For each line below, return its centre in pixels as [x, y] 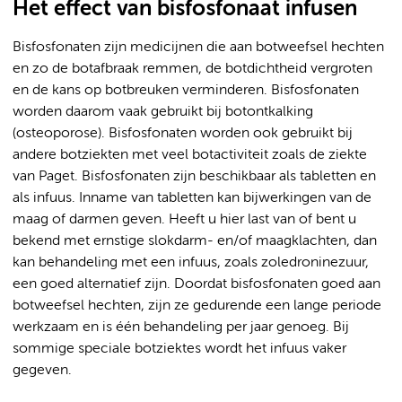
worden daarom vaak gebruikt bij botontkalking [163, 112]
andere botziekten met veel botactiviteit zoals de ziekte [190, 155]
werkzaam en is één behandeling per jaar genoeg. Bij [181, 328]
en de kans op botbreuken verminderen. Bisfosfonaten [186, 91]
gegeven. [42, 371]
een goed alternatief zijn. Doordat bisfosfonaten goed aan [197, 284]
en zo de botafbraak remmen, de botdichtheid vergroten [192, 69]
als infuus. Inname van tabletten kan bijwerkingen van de [192, 198]
